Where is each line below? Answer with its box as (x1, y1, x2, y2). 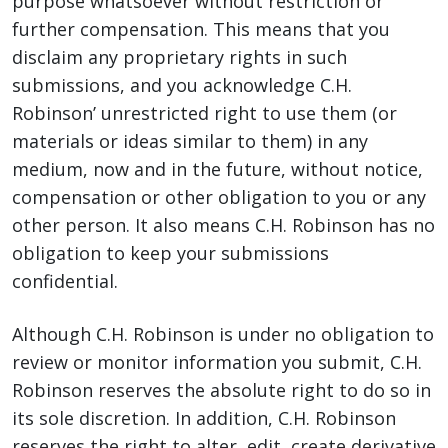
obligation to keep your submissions (12, 241, 329, 265)
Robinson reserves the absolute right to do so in (12, 378, 431, 402)
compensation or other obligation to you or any (12, 185, 426, 209)
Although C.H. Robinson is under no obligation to (12, 322, 434, 346)
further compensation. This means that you (12, 17, 390, 41)
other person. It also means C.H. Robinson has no (12, 213, 435, 237)
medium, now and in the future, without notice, (12, 157, 423, 181)
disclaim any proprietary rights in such (12, 45, 347, 69)
